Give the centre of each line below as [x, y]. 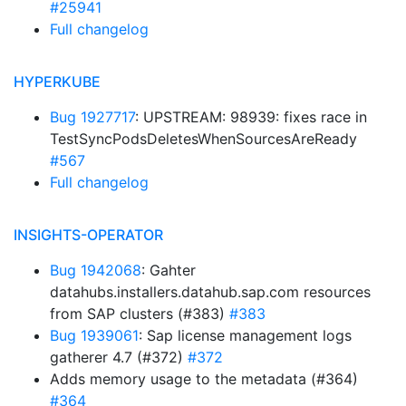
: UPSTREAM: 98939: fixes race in [251, 117]
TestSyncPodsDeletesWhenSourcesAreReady [203, 139]
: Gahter [169, 270]
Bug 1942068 [96, 270]
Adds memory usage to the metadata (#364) [204, 379]
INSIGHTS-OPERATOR [88, 235]
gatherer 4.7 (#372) [119, 357]
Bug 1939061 [94, 335]
